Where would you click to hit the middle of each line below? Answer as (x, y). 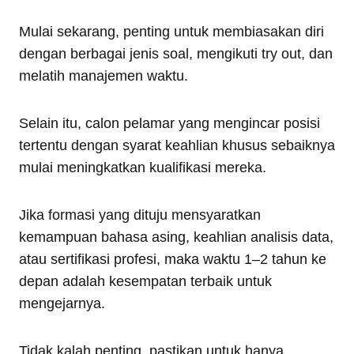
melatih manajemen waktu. (104, 76)
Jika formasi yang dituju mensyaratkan (140, 215)
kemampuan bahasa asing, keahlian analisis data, (176, 237)
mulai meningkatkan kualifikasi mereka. (143, 168)
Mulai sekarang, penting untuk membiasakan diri (171, 32)
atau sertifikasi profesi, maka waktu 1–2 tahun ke (173, 260)
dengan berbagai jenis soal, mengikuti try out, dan (176, 54)
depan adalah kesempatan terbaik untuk (145, 282)
